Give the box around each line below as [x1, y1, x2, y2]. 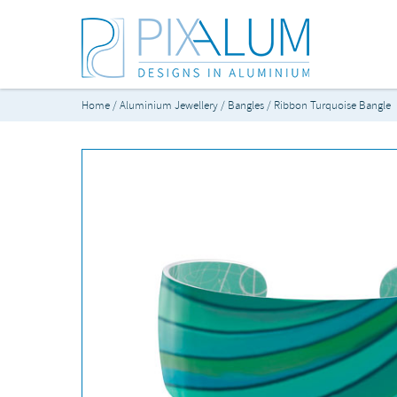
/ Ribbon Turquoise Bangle [264, 98, 391, 113]
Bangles [228, 98, 264, 113]
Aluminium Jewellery [120, 98, 218, 113]
